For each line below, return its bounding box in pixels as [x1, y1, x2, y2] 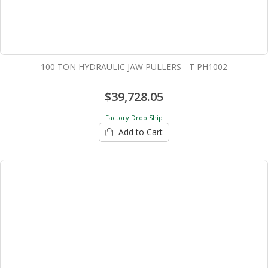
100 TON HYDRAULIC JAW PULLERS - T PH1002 [41, 61, 227, 73]
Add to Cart [118, 126, 163, 138]
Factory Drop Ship [105, 113, 163, 123]
